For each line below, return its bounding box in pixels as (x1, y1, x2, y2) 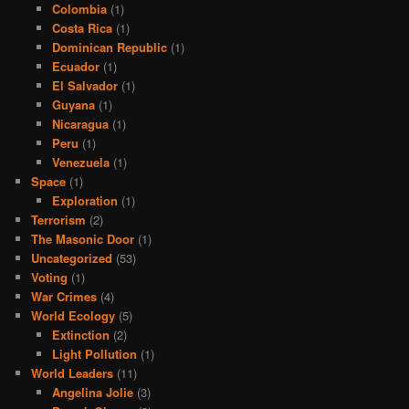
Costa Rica (51, 18, 112, 37)
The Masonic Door (31, 229, 135, 247)
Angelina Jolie (51, 383, 133, 401)
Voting (31, 267, 68, 286)
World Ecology (31, 306, 116, 324)
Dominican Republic (51, 37, 167, 56)
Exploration (51, 191, 118, 209)
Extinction (51, 325, 110, 343)
